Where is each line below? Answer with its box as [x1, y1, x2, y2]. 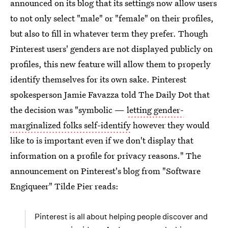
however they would [131, 119, 210, 131]
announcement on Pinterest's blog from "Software [10, 165, 201, 177]
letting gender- [127, 104, 184, 116]
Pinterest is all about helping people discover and [35, 212, 208, 221]
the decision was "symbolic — [10, 104, 127, 116]
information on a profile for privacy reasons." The [10, 150, 201, 161]
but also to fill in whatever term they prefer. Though [10, 27, 208, 39]
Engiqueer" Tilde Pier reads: [10, 180, 119, 192]
